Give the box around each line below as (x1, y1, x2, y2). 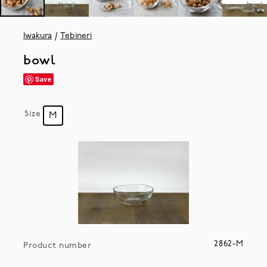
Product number (23, 241, 92, 251)
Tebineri (60, 32, 92, 41)
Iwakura (23, 32, 52, 41)
